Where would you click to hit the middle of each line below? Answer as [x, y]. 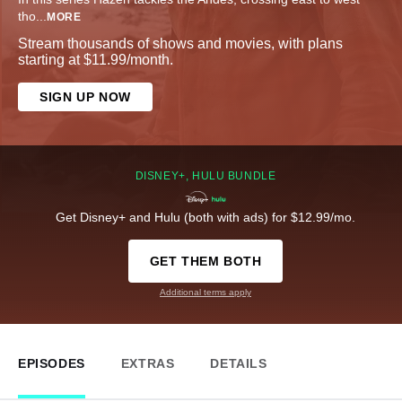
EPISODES [52, 364]
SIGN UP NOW [85, 97]
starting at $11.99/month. [96, 60]
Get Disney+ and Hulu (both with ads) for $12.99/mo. [205, 218]
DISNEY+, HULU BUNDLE [205, 176]
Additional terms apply [205, 293]
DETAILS [239, 364]
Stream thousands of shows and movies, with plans [180, 44]
